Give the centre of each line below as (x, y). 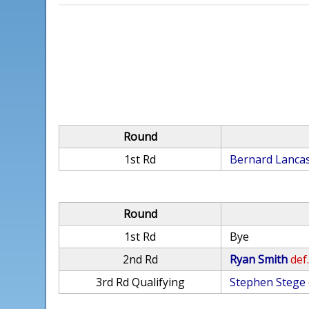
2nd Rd (140, 259)
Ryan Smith (259, 259)
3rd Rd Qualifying (140, 282)
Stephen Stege (268, 282)
